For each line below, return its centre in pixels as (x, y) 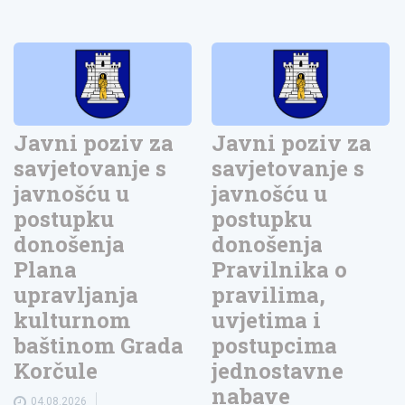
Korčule (56, 371)
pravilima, (269, 295)
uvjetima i (267, 320)
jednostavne (278, 371)
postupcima (275, 346)
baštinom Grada (99, 346)
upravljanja (76, 295)
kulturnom (72, 320)
